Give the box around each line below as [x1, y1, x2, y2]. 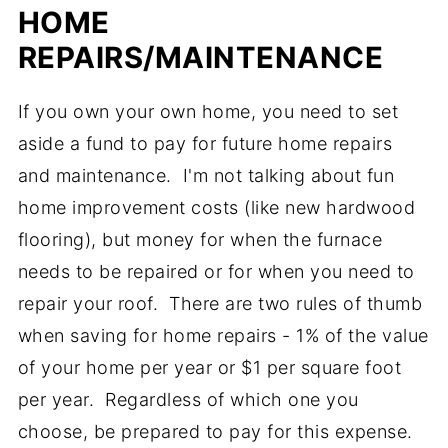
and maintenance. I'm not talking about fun [17, 165, 395, 187]
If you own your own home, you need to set [17, 101, 399, 123]
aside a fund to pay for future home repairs [17, 133, 393, 155]
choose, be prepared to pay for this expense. [17, 421, 413, 443]
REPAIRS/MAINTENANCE [17, 40, 384, 76]
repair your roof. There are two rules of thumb [17, 293, 423, 315]
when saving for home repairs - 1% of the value [17, 325, 429, 347]
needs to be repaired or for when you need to [17, 261, 415, 283]
